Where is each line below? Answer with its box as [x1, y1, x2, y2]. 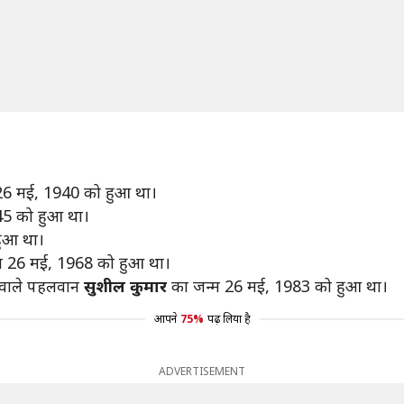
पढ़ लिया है [207, 311, 251, 326]
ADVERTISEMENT [159, 363, 245, 379]
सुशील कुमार [84, 275, 167, 297]
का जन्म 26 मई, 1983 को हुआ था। [167, 275, 388, 297]
